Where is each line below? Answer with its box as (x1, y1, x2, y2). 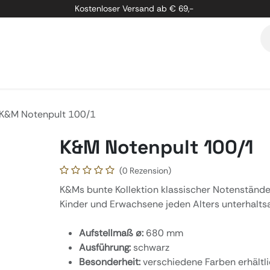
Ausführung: (78, 241, 133, 254)
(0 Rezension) (119, 165, 171, 176)
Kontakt (124, 67, 159, 80)
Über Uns (74, 67, 115, 80)
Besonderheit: (78, 256, 143, 268)
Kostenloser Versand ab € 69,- (74, 3, 196, 14)
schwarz (133, 241, 172, 254)
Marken (32, 67, 64, 80)
